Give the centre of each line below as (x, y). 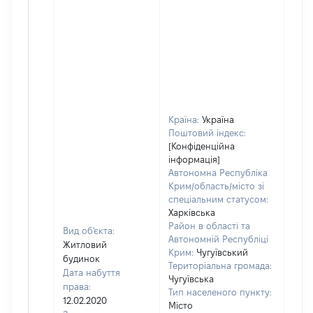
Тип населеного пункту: (220, 292)
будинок (81, 259)
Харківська (192, 212)
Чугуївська (191, 279)
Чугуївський (222, 252)
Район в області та (209, 226)
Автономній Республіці (218, 239)
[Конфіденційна (202, 146)
